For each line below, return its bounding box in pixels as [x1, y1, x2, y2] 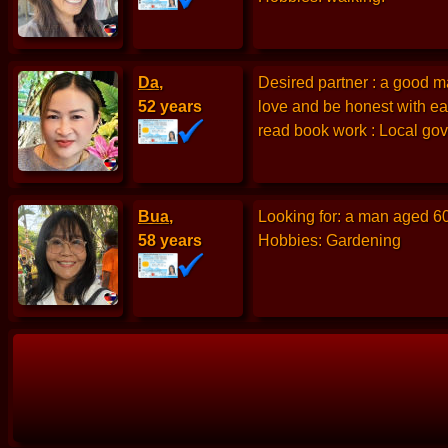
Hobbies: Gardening [258, 232, 401, 250]
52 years [138, 98, 202, 116]
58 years [138, 232, 202, 250]
